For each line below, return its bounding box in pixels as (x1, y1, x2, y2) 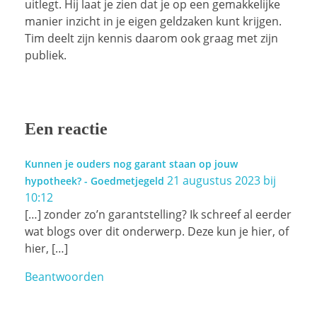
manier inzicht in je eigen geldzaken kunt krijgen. (25, 13, 282, 30)
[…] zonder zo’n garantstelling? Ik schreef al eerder (25, 206, 292, 222)
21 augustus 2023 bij (167, 172, 276, 188)
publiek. (25, 47, 67, 64)
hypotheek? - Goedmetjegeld (25, 173, 164, 188)
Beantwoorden (25, 268, 104, 284)
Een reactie (25, 120, 108, 139)
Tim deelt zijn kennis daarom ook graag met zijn (25, 30, 278, 47)
